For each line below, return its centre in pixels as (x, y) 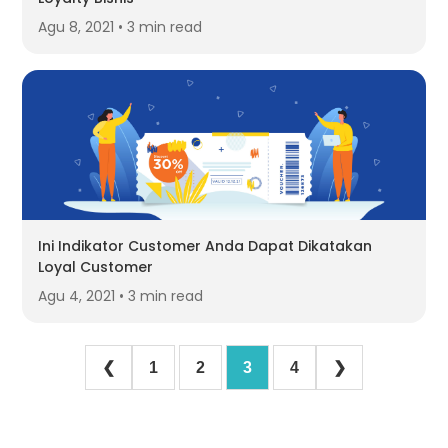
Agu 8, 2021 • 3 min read (120, 27)
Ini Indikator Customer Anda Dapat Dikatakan (205, 246)
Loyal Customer (96, 267)
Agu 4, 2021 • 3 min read (121, 296)
